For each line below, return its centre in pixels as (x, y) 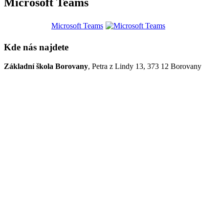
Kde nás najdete (36, 47)
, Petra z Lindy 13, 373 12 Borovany (145, 66)
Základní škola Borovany (46, 66)
